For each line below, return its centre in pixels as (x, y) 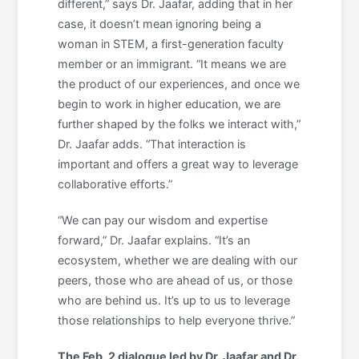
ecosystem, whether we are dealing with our (178, 260)
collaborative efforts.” (115, 184)
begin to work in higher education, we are (169, 104)
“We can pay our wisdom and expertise (163, 220)
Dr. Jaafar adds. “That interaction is (152, 144)
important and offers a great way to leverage (178, 164)
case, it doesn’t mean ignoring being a (160, 24)
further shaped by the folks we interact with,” (179, 124)
